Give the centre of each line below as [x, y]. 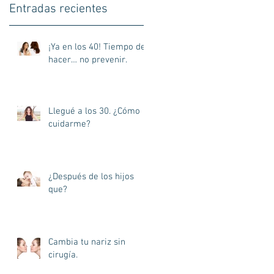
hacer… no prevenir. [88, 60]
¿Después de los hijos [91, 177]
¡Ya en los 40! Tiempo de [97, 47]
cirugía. [63, 255]
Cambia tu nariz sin [87, 242]
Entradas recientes [58, 9]
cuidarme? [69, 124]
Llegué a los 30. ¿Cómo [94, 111]
